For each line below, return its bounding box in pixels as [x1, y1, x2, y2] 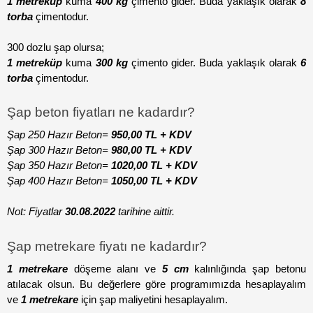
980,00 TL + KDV [108, 145, 191, 156]
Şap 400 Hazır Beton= [7, 175, 111, 187]
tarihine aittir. [115, 206, 175, 218]
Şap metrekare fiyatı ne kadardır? [7, 238, 207, 254]
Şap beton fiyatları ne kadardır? [7, 104, 195, 119]
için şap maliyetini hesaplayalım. [78, 293, 228, 305]
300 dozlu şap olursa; [7, 41, 104, 53]
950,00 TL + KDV [108, 129, 191, 141]
